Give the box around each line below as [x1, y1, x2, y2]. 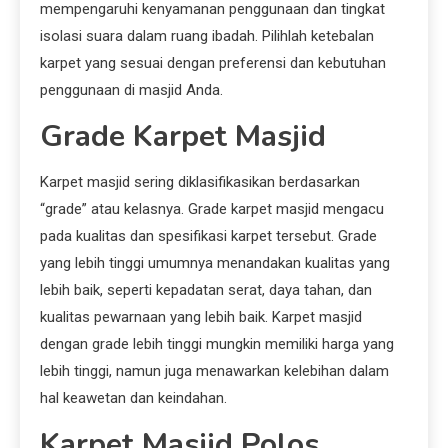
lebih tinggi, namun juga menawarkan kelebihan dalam [40, 362, 389, 381]
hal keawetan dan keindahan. [40, 389, 227, 408]
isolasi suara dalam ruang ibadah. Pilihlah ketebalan [40, 27, 374, 46]
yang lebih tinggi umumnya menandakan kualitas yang [40, 254, 390, 273]
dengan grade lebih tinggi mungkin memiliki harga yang [40, 335, 394, 354]
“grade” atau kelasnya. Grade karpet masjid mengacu [40, 200, 384, 219]
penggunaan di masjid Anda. [40, 81, 223, 100]
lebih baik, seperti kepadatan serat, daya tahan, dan [40, 281, 372, 300]
